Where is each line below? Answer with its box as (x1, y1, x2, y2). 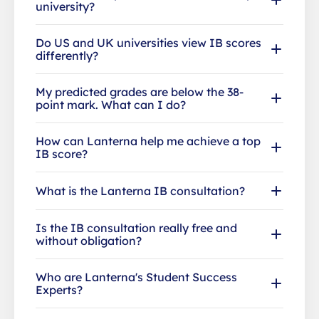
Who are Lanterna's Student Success (36, 269, 237, 284)
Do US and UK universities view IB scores (36, 35, 261, 50)
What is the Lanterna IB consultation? (36, 183, 245, 198)
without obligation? (36, 233, 142, 248)
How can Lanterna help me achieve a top (36, 133, 261, 148)
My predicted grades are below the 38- (36, 84, 244, 99)
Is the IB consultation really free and (36, 220, 237, 235)
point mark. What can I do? (36, 97, 186, 112)
